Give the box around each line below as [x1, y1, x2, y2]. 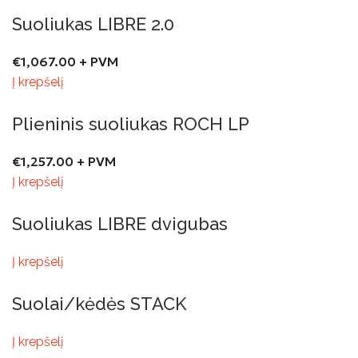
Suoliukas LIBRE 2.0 [12, 13, 174, 34]
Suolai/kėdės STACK [12, 292, 186, 314]
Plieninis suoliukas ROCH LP [12, 113, 249, 134]
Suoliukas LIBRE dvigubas [12, 213, 228, 234]
